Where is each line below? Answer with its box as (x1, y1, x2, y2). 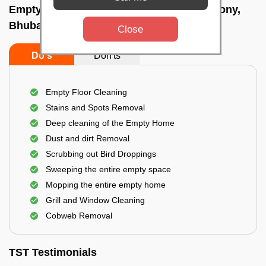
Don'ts (93, 50, 121, 61)
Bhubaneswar (9, 20, 79, 31)
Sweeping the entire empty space (46, 164, 171, 174)
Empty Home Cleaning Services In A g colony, (9, 4, 240, 15)
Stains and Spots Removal (46, 103, 145, 112)
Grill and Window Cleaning (46, 195, 145, 205)
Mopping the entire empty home (46, 180, 166, 189)
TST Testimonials (9, 246, 97, 258)
